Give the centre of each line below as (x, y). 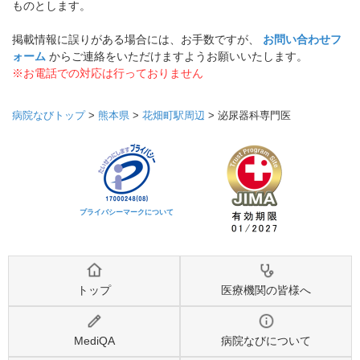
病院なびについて (266, 341)
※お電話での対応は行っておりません (108, 74)
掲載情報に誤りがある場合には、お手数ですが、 (137, 40)
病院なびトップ (49, 116)
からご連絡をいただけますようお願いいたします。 (177, 57)
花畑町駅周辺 (174, 116)
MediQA (94, 341)
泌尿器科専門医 (254, 116)
